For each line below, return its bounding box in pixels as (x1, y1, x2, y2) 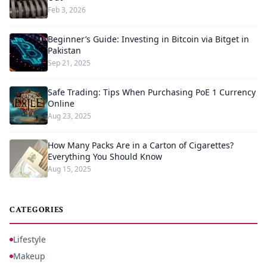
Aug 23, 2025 (48, 111, 91, 121)
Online (48, 98, 74, 109)
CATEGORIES (10, 204, 64, 215)
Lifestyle (13, 234, 46, 245)
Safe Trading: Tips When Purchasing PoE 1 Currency (48, 86, 256, 98)
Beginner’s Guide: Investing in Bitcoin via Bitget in (48, 33, 249, 45)
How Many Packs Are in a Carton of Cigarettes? (48, 139, 234, 151)
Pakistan (48, 45, 81, 56)
